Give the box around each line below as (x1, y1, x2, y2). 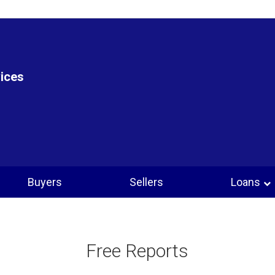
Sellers (130, 176, 164, 189)
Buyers (28, 176, 63, 189)
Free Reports (86, 240, 189, 262)
